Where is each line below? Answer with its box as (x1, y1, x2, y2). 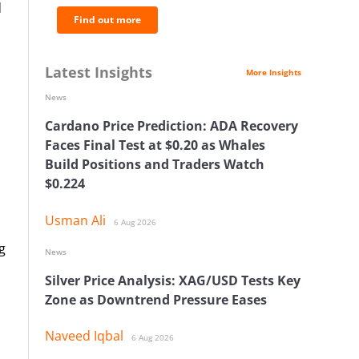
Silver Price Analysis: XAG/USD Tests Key (45, 271, 301, 289)
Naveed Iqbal (45, 327, 123, 345)
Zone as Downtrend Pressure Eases (45, 290, 267, 309)
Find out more (74, 13, 141, 26)
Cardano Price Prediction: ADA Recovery (45, 117, 298, 135)
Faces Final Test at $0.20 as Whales (45, 136, 265, 155)
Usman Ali (45, 211, 106, 229)
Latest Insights (45, 63, 152, 82)
